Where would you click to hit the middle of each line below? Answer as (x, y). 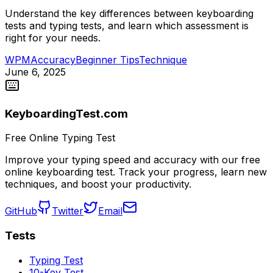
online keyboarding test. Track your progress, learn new (136, 172)
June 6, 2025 (35, 72)
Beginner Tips (107, 59)
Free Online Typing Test (60, 138)
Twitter (68, 211)
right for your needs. (53, 37)
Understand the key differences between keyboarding (129, 13)
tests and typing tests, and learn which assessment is (127, 25)
